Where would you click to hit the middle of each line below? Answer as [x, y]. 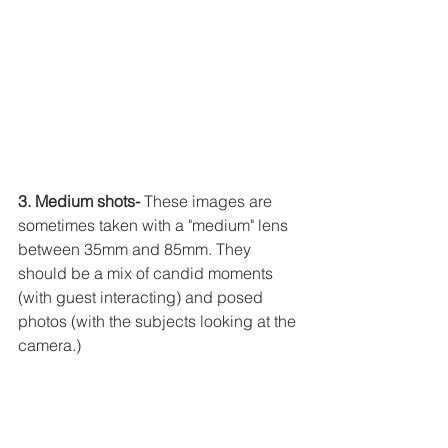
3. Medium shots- [79, 201]
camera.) [49, 345]
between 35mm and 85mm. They [136, 249]
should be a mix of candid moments [147, 273]
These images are [208, 201]
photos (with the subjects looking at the [159, 321]
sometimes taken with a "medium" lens [155, 225]
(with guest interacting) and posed [142, 297]
